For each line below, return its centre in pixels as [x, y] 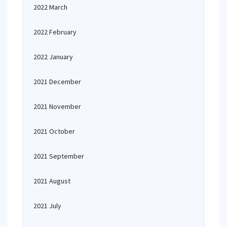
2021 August [52, 181]
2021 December [57, 82]
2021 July [47, 206]
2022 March [50, 7]
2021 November [57, 106]
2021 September [59, 156]
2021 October [54, 131]
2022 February [55, 32]
